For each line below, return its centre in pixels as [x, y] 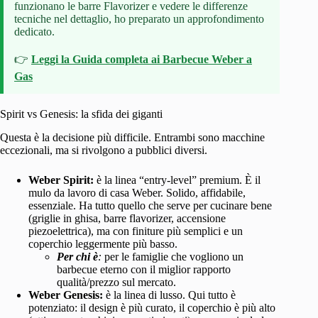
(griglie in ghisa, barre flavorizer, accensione [127, 219]
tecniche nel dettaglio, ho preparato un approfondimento [139, 19]
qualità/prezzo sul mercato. [116, 283]
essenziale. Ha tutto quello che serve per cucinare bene [150, 206]
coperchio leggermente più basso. [103, 244]
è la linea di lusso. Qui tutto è [169, 295]
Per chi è [77, 257]
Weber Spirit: [61, 180]
